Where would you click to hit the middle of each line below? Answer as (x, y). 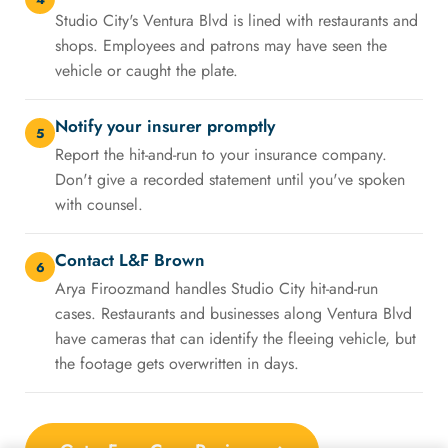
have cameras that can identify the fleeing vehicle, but (235, 339)
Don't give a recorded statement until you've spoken (230, 180)
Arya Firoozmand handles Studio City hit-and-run (216, 289)
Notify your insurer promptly (165, 126)
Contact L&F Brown (130, 260)
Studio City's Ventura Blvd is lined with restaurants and (236, 21)
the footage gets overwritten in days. (177, 364)
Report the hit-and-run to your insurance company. (221, 155)
